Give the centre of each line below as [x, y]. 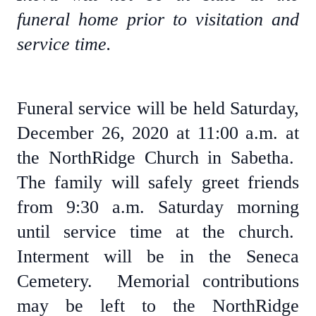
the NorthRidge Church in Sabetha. [158, 158]
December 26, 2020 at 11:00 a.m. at [158, 133]
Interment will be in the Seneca [158, 256]
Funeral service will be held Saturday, [158, 108]
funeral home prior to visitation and [158, 19]
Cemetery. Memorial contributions [158, 281]
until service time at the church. [158, 232]
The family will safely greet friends [158, 182]
